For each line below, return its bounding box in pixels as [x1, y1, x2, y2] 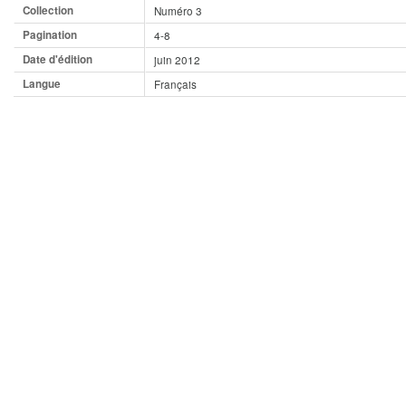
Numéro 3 [154, 3, 202, 19]
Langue [23, 76, 61, 92]
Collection [23, 3, 73, 19]
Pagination [23, 27, 77, 43]
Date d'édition [23, 52, 92, 68]
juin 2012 [154, 52, 200, 68]
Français [154, 76, 197, 92]
